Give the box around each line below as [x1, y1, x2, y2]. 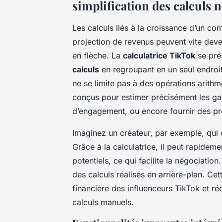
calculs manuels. [72, 197, 134, 207]
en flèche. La [72, 50, 123, 60]
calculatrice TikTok [123, 50, 195, 60]
